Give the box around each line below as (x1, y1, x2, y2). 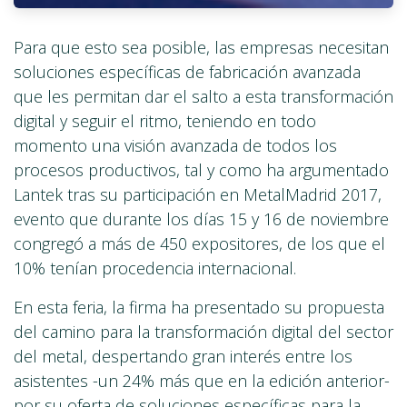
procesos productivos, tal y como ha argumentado (14, 159, 389, 182)
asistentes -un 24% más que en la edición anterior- (14, 370, 390, 392)
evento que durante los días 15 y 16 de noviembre (14, 208, 389, 231)
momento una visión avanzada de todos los (14, 134, 337, 157)
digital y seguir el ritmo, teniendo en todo (14, 110, 316, 133)
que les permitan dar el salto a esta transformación (14, 85, 393, 108)
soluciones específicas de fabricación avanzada (14, 61, 361, 84)
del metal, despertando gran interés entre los (14, 345, 352, 368)
